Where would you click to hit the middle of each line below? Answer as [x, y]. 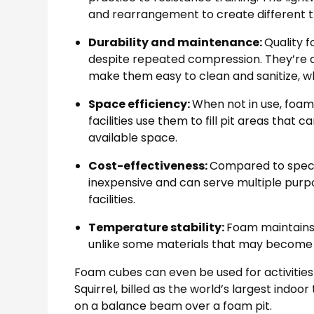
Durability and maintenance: [177, 42]
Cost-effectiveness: [149, 165]
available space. [133, 137]
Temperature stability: [158, 227]
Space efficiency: [141, 104]
